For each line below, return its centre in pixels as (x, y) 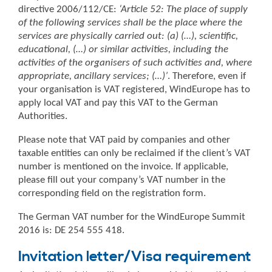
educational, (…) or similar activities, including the (123, 50)
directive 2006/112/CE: (69, 10)
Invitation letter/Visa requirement (135, 257)
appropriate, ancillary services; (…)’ (93, 76)
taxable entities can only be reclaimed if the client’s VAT (134, 154)
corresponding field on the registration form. (112, 194)
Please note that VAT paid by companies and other (124, 140)
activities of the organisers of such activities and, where (135, 63)
